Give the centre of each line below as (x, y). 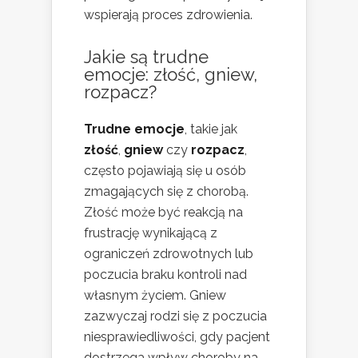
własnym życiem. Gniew (155, 295)
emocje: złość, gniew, (171, 74)
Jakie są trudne (146, 56)
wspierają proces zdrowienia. (168, 14)
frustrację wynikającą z (151, 233)
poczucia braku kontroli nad (165, 274)
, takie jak (211, 129)
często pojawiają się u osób (165, 170)
